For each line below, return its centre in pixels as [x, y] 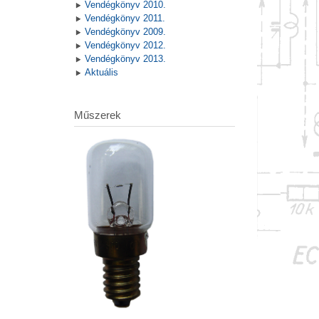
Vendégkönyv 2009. [125, 32]
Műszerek [97, 115]
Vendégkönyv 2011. [125, 19]
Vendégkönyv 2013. [125, 59]
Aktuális [101, 73]
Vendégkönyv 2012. [125, 46]
